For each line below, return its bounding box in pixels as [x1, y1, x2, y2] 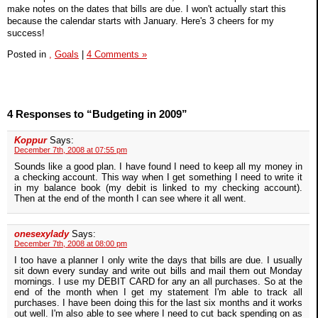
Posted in [7, 48, 49, 60]
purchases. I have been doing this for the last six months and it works [14, 297, 302, 309]
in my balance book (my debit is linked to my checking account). [14, 182, 302, 194]
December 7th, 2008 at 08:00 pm [14, 239, 127, 248]
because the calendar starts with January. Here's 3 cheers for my [7, 15, 274, 26]
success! [7, 27, 45, 38]
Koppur [14, 135, 47, 146]
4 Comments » [87, 48, 147, 60]
